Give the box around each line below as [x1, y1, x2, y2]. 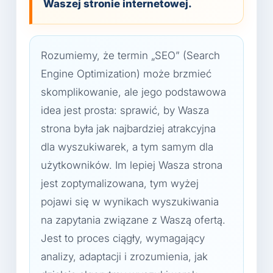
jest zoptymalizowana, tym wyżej [41, 177, 199, 190]
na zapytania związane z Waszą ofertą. [41, 214, 225, 226]
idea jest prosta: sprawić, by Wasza [41, 104, 209, 116]
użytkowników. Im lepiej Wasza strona [41, 159, 222, 171]
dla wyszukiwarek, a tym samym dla [41, 141, 213, 153]
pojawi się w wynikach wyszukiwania [41, 196, 219, 208]
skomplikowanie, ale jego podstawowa [41, 86, 226, 98]
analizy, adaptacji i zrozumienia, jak [41, 250, 208, 263]
